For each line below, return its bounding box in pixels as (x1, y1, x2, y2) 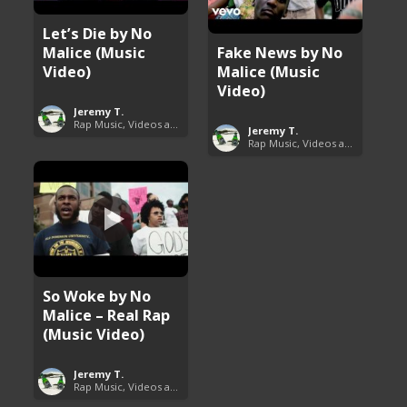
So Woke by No (43, 284, 152, 306)
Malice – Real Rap (43, 303, 171, 325)
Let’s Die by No (43, 22, 153, 44)
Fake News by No (217, 41, 343, 63)
